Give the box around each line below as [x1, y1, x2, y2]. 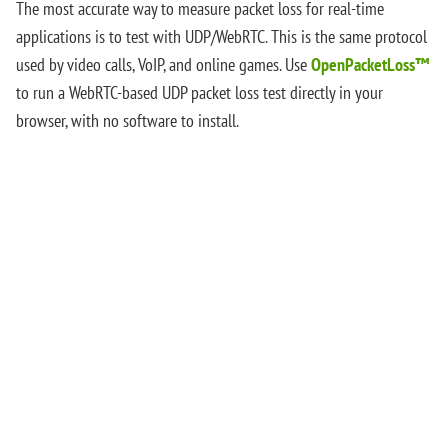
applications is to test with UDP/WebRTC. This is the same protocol [16, 24, 427, 48]
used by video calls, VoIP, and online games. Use [16, 52, 311, 76]
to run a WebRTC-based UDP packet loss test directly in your [16, 80, 383, 104]
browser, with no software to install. [16, 108, 239, 132]
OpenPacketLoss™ [311, 52, 429, 76]
